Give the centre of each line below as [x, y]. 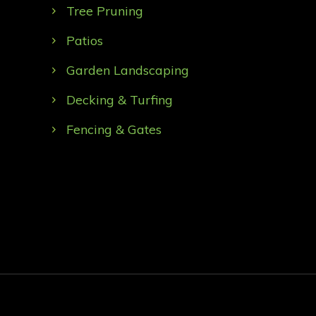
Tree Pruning [104, 11]
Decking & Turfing [119, 99]
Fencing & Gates [114, 129]
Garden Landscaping [127, 70]
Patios [84, 40]
